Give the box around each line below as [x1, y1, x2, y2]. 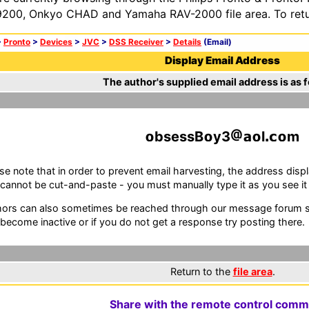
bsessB [154, 128, 203, 145]
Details [173, 37, 201, 47]
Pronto [3, 37, 30, 47]
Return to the [170, 266, 233, 277]
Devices [40, 37, 72, 47]
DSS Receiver [109, 37, 163, 47]
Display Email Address [165, 54, 280, 67]
